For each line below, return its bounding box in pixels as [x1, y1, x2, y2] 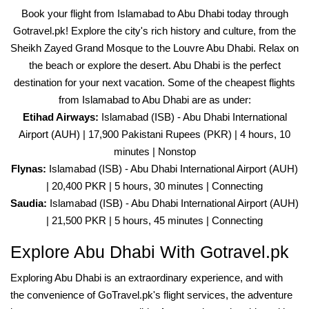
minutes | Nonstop [113, 146, 196, 157]
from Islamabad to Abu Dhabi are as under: [58, 94, 251, 106]
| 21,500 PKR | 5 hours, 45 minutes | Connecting [46, 215, 263, 226]
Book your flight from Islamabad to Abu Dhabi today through [21, 8, 288, 19]
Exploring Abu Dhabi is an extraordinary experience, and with [10, 272, 283, 283]
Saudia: [10, 197, 47, 209]
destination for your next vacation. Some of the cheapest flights [14, 77, 295, 88]
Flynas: [11, 163, 46, 175]
